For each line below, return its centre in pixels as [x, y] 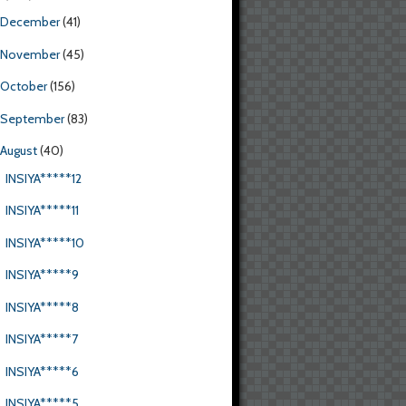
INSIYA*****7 [41, 339]
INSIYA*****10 [44, 242]
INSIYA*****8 [42, 307]
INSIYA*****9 [42, 275]
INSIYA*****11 [42, 211]
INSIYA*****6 [42, 371]
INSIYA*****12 [43, 178]
